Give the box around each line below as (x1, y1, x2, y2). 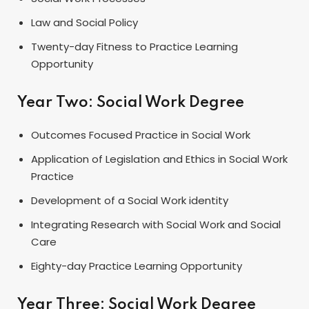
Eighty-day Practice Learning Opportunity (31, 258, 242, 273)
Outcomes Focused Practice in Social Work (31, 127, 250, 142)
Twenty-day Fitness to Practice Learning (31, 39, 238, 54)
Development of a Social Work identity (31, 192, 228, 208)
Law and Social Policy (31, 14, 138, 30)
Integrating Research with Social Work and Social (31, 217, 281, 232)
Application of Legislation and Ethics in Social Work (31, 151, 288, 166)
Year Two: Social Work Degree (17, 94, 244, 110)
